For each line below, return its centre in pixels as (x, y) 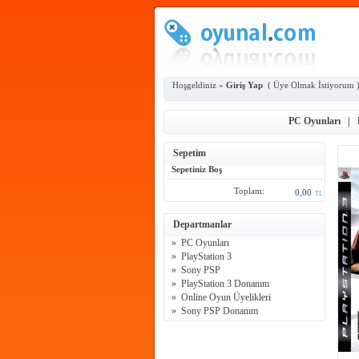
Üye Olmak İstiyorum (314, 85)
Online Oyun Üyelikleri (226, 297)
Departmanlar (202, 224)
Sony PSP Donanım (220, 311)
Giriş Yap (244, 85)
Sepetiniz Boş (193, 169)
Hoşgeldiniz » (199, 85)
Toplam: (249, 191)
